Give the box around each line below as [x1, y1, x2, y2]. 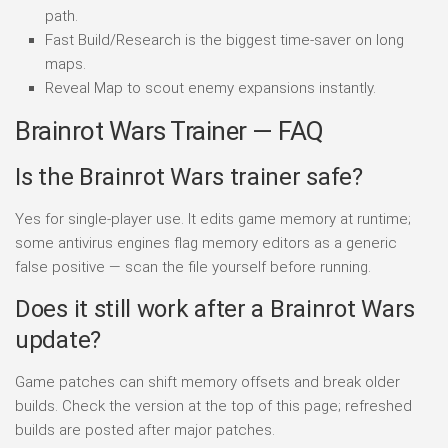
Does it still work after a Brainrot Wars [15, 294, 416, 323]
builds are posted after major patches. [15, 420, 275, 439]
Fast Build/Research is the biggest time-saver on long [45, 30, 404, 49]
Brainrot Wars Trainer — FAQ [15, 115, 324, 146]
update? [15, 325, 101, 354]
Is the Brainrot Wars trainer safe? [15, 162, 363, 191]
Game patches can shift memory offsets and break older [15, 372, 400, 391]
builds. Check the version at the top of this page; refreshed [15, 396, 412, 415]
